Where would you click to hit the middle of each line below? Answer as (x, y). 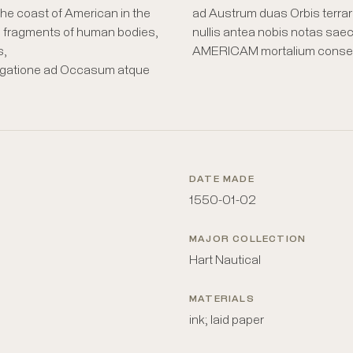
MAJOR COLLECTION (248, 240)
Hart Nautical (225, 260)
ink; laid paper (227, 320)
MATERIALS (222, 299)
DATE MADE (222, 180)
